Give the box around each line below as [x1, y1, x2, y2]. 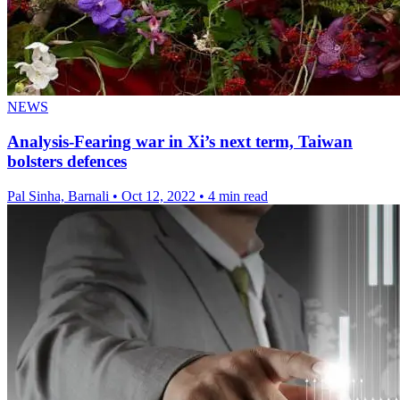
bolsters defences [7, 152, 127, 171]
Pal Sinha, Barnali [7, 187, 112, 204]
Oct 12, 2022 [121, 187, 196, 204]
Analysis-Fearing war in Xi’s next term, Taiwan [7, 132, 353, 152]
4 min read [208, 187, 268, 204]
